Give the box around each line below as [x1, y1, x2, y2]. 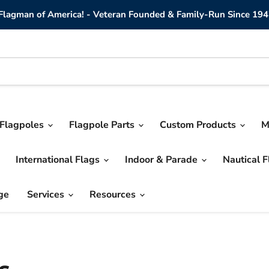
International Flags [16, 153, 102, 166]
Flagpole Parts [69, 118, 137, 131]
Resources [89, 188, 138, 201]
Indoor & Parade [125, 153, 200, 166]
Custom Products [160, 118, 238, 131]
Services [27, 188, 67, 201]
